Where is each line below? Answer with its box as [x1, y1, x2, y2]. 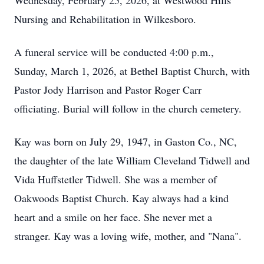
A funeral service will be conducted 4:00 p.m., [14, 45, 214, 59]
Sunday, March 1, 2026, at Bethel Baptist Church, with [14, 64, 250, 78]
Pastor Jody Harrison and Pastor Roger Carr [14, 82, 202, 97]
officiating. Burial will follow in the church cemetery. [14, 101, 242, 115]
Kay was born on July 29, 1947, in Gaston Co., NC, [14, 134, 237, 148]
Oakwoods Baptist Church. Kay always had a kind [14, 191, 229, 205]
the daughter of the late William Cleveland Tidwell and [14, 153, 250, 167]
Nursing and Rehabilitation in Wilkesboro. [14, 12, 196, 26]
